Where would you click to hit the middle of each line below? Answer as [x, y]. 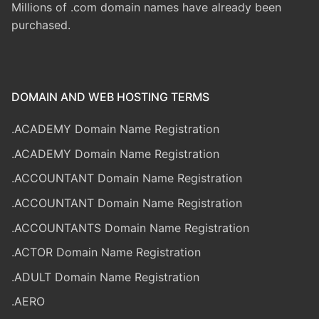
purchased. [41, 25]
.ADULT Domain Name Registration [105, 277]
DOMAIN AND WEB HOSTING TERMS [110, 97]
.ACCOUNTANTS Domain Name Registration [130, 228]
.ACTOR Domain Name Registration [106, 252]
